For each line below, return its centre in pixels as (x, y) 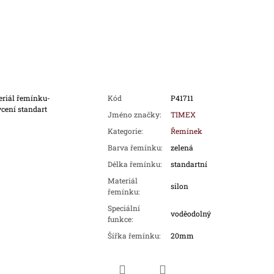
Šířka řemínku (133, 236)
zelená (182, 148)
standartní (189, 164)
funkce (119, 219)
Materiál (122, 181)
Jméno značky (133, 115)
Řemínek (186, 131)
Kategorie (124, 131)
